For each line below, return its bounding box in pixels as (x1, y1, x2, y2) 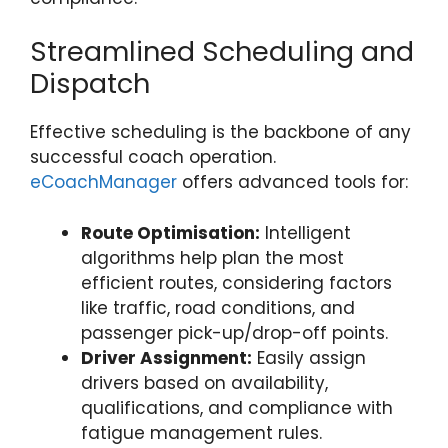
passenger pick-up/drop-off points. (81, 320, 388, 345)
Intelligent (260, 220, 351, 245)
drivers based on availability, (81, 370, 328, 395)
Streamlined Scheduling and (30, 33, 414, 70)
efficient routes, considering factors (81, 270, 392, 295)
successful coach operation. (30, 145, 276, 169)
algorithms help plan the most (81, 245, 344, 270)
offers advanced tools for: (177, 170, 408, 194)
